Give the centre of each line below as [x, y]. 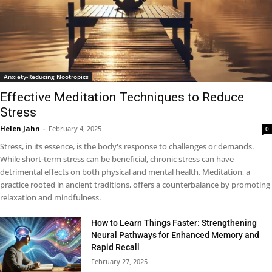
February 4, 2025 [75, 128]
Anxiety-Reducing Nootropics [46, 76]
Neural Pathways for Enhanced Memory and [175, 235]
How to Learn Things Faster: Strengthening [174, 223]
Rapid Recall [116, 247]
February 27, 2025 [120, 261]
